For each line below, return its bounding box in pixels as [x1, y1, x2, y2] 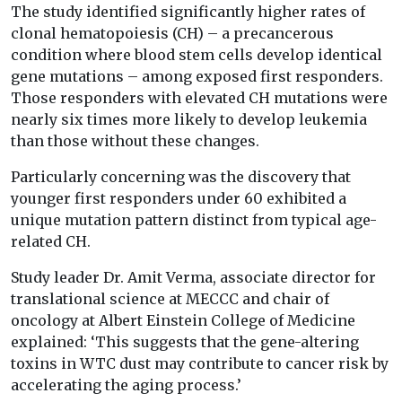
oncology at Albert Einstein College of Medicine [11, 311, 355, 330]
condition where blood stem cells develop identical [11, 46, 382, 65]
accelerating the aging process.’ [11, 376, 241, 395]
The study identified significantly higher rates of [11, 3, 365, 22]
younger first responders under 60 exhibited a [11, 189, 346, 208]
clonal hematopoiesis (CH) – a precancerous [11, 24, 334, 43]
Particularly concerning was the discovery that [11, 168, 351, 187]
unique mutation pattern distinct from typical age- [11, 211, 377, 230]
